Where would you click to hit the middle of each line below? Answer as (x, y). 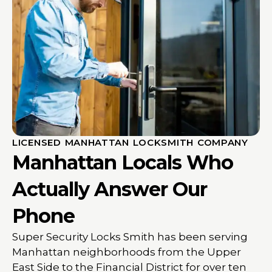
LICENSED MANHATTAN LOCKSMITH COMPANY (130, 143)
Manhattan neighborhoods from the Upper (127, 252)
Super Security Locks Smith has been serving (130, 237)
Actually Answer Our (110, 189)
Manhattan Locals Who (123, 163)
